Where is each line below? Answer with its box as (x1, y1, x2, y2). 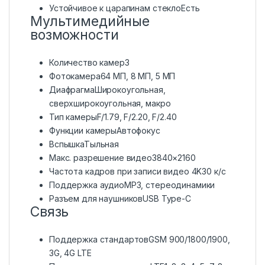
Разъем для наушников (49, 193, 143, 204)
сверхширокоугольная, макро (49, 98, 171, 109)
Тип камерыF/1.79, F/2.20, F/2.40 (49, 112, 177, 122)
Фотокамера (49, 71, 101, 82)
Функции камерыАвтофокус (49, 125, 160, 136)
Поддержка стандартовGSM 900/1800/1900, (49, 234, 230, 245)
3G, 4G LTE (49, 248, 92, 258)
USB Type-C (143, 193, 191, 204)
